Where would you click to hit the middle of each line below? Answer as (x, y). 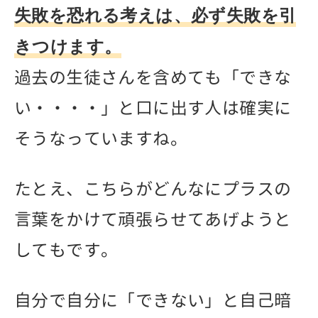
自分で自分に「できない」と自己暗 (153, 301)
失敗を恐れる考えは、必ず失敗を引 (155, 16)
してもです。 (66, 250)
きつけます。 (68, 47)
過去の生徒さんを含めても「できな (153, 78)
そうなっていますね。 (101, 139)
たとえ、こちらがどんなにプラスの (153, 189)
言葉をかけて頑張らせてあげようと (153, 220)
